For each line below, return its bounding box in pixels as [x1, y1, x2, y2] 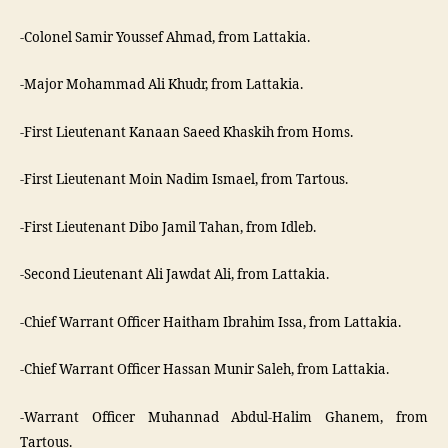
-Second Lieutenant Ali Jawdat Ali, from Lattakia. [20, 267, 329, 283]
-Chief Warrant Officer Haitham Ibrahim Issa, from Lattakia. [20, 314, 401, 331]
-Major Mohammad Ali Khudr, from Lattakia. [20, 77, 303, 93]
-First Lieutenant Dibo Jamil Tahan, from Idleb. [20, 219, 316, 236]
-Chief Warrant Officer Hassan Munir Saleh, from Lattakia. [20, 362, 389, 378]
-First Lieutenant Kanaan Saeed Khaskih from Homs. [20, 124, 353, 141]
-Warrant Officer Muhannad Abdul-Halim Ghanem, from [20, 409, 428, 426]
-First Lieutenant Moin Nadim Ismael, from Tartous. [20, 172, 348, 188]
